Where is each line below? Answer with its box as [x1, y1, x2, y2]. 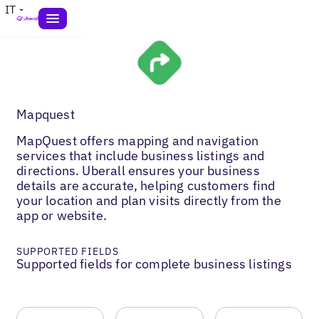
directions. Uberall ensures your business [16, 162, 260, 179]
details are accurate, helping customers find [16, 177, 276, 194]
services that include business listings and [16, 147, 265, 164]
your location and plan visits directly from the [16, 192, 281, 209]
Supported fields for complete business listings [16, 255, 292, 272]
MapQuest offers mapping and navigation [16, 132, 259, 149]
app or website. [16, 206, 108, 224]
